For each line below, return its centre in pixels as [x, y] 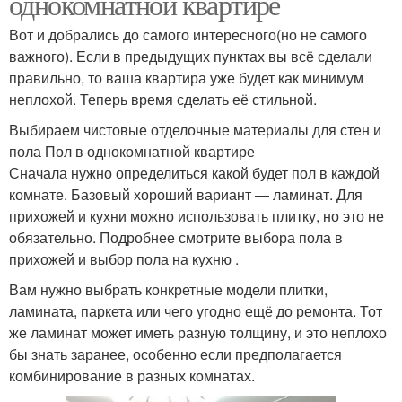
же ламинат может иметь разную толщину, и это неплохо [198, 332]
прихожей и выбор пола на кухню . [124, 258]
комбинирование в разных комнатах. [132, 375]
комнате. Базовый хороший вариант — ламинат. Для [186, 194]
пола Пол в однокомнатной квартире [132, 151]
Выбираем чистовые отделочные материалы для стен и [195, 129]
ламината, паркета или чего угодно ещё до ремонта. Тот [196, 310]
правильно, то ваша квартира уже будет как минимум [186, 77]
